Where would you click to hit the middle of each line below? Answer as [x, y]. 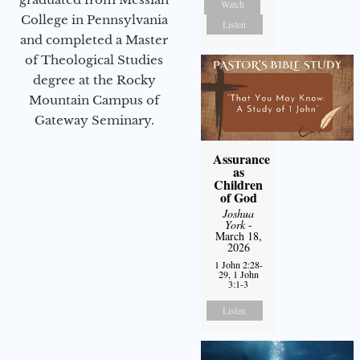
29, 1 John [238, 274]
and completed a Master [94, 39]
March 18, [238, 235]
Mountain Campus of [94, 100]
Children [239, 184]
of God [238, 197]
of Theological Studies [94, 59]
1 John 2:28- [238, 264]
